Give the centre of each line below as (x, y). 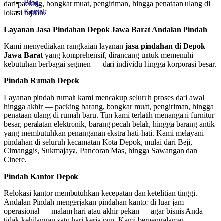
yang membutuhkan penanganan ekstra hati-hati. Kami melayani (104, 133)
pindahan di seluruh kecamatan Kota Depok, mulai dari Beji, (98, 142)
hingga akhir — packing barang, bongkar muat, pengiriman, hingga (109, 107)
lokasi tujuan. (25, 13)
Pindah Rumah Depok (42, 81)
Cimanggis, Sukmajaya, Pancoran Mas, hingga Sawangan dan (101, 151)
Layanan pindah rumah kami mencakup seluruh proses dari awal (104, 98)
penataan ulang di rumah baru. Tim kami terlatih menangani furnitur (109, 115)
